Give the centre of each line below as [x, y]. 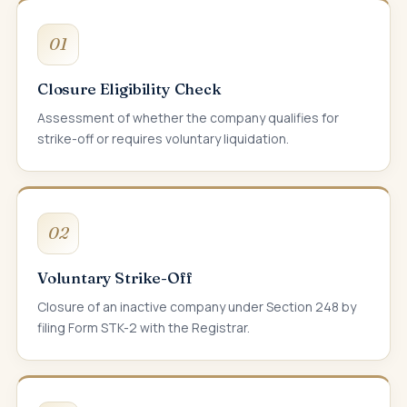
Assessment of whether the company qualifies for [188, 117]
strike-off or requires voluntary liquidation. [163, 138]
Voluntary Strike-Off [115, 277]
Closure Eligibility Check [129, 88]
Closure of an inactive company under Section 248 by [197, 306]
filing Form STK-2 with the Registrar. [144, 327]
